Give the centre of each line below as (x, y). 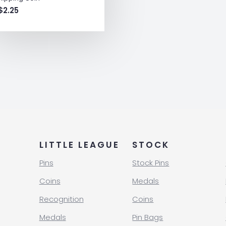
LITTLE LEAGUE (79, 145)
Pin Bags (148, 217)
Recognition (61, 199)
